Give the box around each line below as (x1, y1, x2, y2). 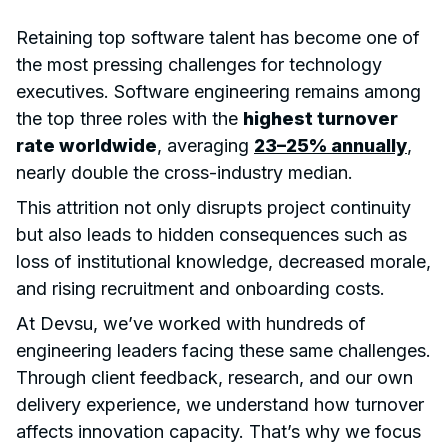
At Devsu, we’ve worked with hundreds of (16, 312, 366, 334)
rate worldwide (16, 134, 157, 156)
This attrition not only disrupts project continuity (16, 196, 411, 218)
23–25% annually (254, 134, 407, 156)
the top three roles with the (16, 107, 243, 129)
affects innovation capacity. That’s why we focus (16, 420, 421, 442)
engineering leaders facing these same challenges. (16, 339, 431, 361)
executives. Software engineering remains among (16, 80, 421, 102)
